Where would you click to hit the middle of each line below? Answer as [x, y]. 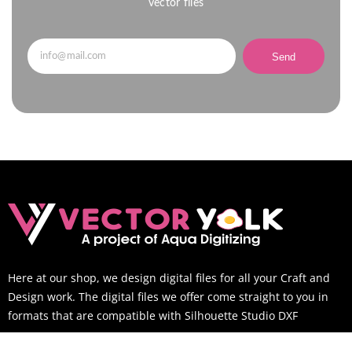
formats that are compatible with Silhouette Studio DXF [153, 316]
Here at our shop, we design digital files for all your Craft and [169, 278]
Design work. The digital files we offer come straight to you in [168, 297]
